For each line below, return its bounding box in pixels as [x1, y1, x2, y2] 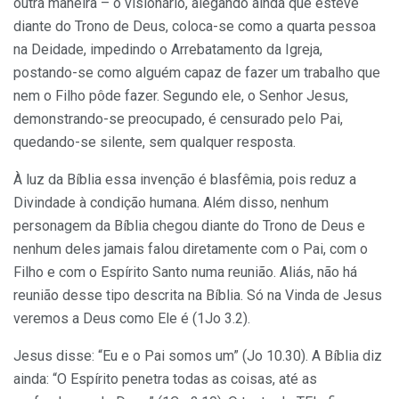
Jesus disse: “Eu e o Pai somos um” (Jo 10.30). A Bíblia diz [13, 346, 382, 364]
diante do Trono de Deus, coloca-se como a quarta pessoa [13, 17, 376, 35]
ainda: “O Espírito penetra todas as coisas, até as [13, 370, 317, 387]
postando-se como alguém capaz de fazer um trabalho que [13, 63, 380, 81]
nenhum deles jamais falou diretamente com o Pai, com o [13, 240, 368, 257]
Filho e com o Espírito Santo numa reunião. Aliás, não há [13, 263, 357, 281]
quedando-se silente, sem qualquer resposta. [13, 133, 296, 151]
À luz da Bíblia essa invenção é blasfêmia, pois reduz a [13, 170, 356, 188]
